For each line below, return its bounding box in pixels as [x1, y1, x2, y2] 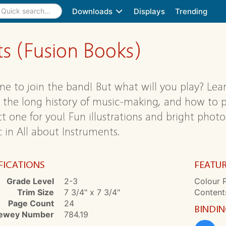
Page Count [8, 198, 54, 208]
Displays [134, 6, 165, 16]
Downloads [72, 6, 115, 16]
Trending [175, 6, 207, 16]
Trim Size [17, 187, 54, 197]
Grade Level [6, 176, 54, 186]
